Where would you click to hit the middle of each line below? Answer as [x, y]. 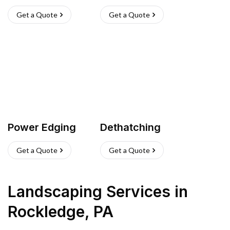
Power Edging [42, 127]
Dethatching [130, 127]
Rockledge [46, 212]
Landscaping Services [89, 191]
